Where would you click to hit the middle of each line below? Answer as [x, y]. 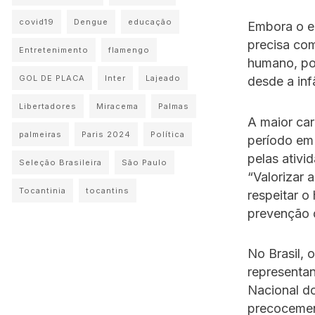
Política [168, 134]
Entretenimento [54, 50]
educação [150, 22]
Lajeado [163, 78]
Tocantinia [43, 191]
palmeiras [40, 134]
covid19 [37, 22]
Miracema [117, 106]
